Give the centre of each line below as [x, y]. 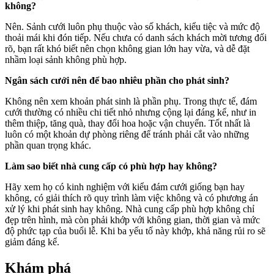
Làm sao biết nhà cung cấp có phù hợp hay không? [111, 166]
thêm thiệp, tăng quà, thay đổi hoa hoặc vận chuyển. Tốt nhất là [128, 124]
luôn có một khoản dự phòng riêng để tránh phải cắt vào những [127, 135]
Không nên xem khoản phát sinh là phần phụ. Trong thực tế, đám [131, 102]
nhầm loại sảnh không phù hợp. [66, 60]
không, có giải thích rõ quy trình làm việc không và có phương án [131, 198]
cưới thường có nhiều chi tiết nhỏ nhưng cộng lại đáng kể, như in [131, 113]
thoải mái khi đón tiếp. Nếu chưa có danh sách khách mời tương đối [136, 38]
